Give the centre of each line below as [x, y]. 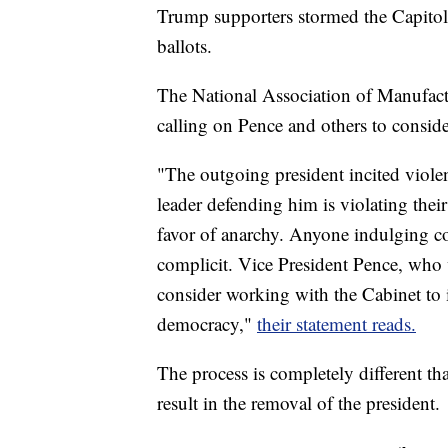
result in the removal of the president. [298, 402]
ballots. [184, 45]
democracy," [207, 323]
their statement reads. [336, 323]
